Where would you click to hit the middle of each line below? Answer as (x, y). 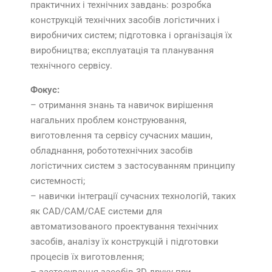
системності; (58, 181)
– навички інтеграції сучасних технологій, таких (133, 196)
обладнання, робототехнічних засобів (112, 151)
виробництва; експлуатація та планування (122, 51)
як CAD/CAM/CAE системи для (96, 212)
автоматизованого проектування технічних (124, 227)
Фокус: (45, 90)
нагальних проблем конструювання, (108, 121)
